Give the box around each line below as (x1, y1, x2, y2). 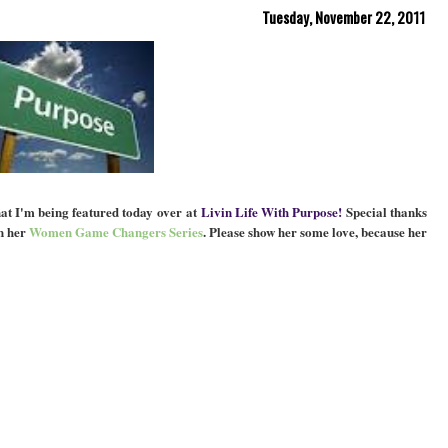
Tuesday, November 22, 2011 (262, 5, 425, 28)
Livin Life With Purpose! (201, 201, 342, 221)
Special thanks (342, 201, 427, 221)
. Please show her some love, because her (203, 221, 427, 241)
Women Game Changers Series (29, 221, 203, 241)
